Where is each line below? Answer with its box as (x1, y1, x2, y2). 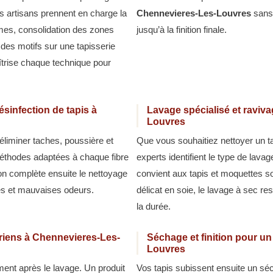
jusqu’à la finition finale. (136, 24, 227, 35)
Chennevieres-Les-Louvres (136, 8, 251, 19)
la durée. (136, 201, 171, 212)
